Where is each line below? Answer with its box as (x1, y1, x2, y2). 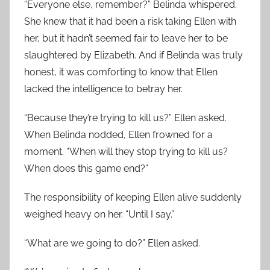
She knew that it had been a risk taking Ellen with (24, 16, 236, 27)
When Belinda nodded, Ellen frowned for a (24, 129, 213, 140)
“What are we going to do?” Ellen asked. (24, 237, 200, 249)
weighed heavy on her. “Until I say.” (24, 209, 174, 220)
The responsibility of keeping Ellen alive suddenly (24, 192, 242, 203)
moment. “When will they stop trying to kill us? (24, 146, 228, 157)
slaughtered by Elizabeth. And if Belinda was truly (24, 49, 243, 61)
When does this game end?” (24, 163, 148, 174)
